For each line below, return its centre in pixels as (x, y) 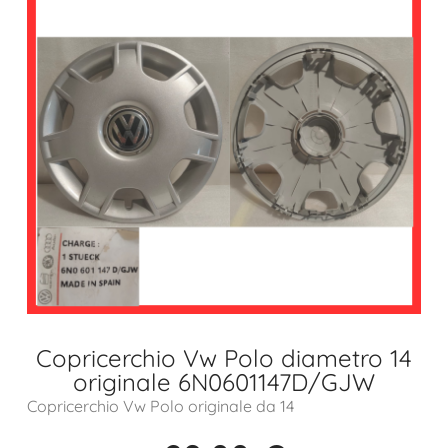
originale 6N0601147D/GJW (224, 382)
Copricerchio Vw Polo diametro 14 (224, 358)
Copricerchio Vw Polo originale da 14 (160, 406)
